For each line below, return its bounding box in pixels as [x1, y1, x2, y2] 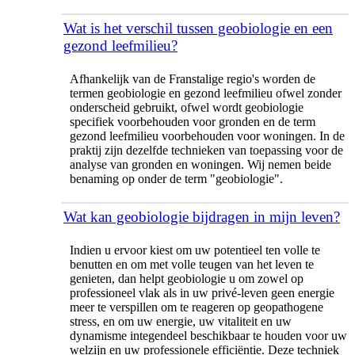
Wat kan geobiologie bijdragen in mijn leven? [63, 208, 340, 225]
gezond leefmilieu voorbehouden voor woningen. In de [70, 128, 345, 143]
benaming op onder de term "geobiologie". [70, 171, 286, 185]
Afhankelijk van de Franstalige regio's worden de [70, 71, 315, 86]
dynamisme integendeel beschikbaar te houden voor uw [70, 328, 347, 342]
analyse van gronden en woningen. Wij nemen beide [70, 157, 331, 171]
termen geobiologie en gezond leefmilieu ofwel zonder [70, 86, 342, 100]
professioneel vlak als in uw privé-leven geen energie [70, 285, 334, 300]
